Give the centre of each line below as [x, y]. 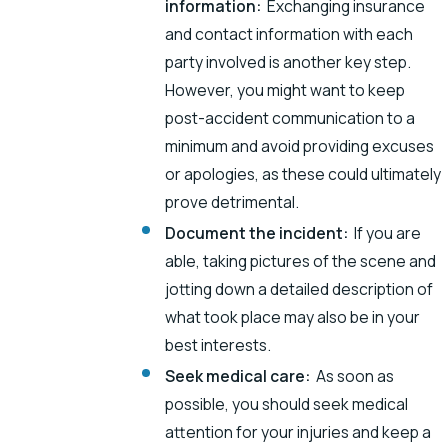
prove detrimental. [232, 201]
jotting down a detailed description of [299, 288]
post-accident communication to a [290, 117]
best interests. [218, 344]
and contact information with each [289, 33]
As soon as [355, 375]
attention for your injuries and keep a [298, 431]
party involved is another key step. [288, 61]
